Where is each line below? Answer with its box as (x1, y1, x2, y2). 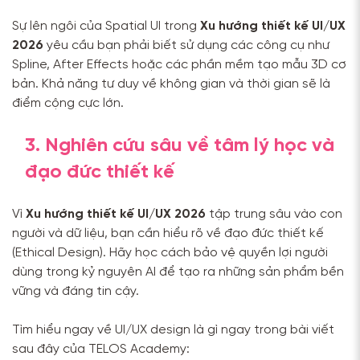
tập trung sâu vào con (206, 207, 342, 222)
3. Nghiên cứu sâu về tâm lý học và (25, 136, 334, 157)
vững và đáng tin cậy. (12, 284, 139, 299)
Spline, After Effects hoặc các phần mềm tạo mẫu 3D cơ (12, 58, 346, 72)
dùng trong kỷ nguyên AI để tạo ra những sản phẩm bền (12, 265, 344, 280)
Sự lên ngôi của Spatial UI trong (12, 19, 200, 34)
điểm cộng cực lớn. (12, 96, 124, 111)
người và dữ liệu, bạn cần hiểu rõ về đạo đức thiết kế (12, 227, 324, 241)
